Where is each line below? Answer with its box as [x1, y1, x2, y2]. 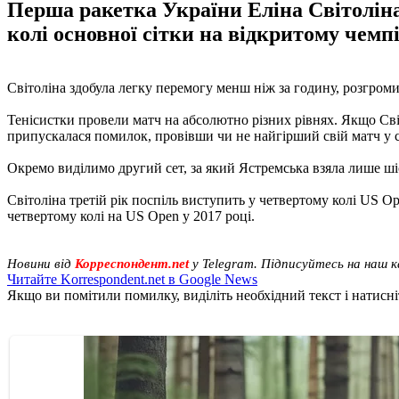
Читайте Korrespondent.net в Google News [7, 271, 257, 287]
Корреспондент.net [75, 256, 192, 271]
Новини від [7, 256, 75, 271]
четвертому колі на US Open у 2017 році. [7, 208, 255, 224]
